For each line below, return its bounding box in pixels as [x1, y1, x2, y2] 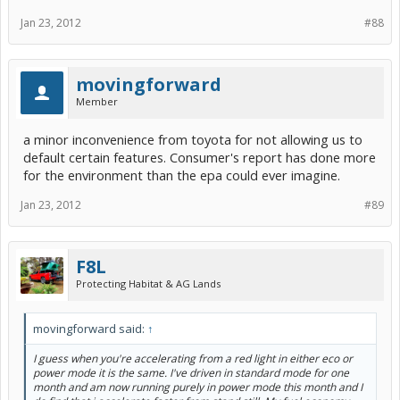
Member [76, 95, 118, 109]
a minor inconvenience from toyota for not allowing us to [23, 130, 362, 149]
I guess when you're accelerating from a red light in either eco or [33, 351, 353, 367]
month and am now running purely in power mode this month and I [33, 379, 362, 396]
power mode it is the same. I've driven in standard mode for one [33, 365, 349, 381]
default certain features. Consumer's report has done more [23, 148, 376, 167]
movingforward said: [33, 321, 147, 337]
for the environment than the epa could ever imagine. [23, 166, 340, 185]
